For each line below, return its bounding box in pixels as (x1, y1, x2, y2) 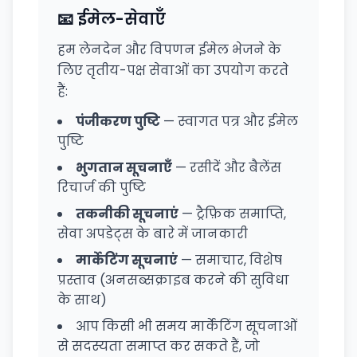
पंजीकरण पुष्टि (76, 112, 160, 131)
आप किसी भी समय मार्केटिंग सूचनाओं (76, 317, 297, 335)
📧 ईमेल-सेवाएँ (57, 8, 166, 30)
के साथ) (57, 291, 107, 309)
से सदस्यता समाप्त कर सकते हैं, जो (57, 337, 260, 355)
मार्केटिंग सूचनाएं (76, 251, 178, 269)
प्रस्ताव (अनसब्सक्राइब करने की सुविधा (57, 271, 289, 289)
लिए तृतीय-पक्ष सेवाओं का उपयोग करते (57, 61, 288, 80)
